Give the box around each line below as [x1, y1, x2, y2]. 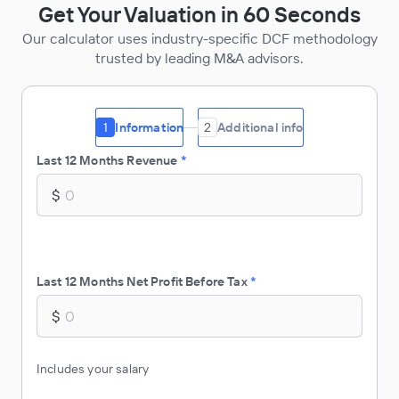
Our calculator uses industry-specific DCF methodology [21, 29, 378, 47]
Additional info [217, 118, 304, 135]
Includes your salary [37, 361, 150, 377]
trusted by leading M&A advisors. [95, 49, 304, 67]
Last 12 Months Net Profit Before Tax [37, 273, 248, 289]
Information [115, 118, 184, 135]
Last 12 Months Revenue [37, 152, 178, 168]
